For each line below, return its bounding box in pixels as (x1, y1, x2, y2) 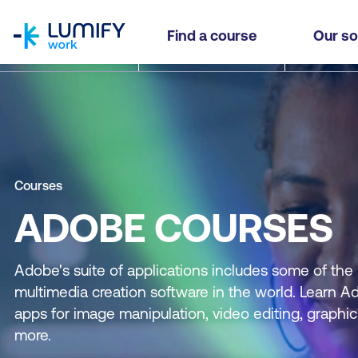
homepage (13, 2, 76, 17)
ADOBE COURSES (14, 205, 332, 251)
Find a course (167, 27, 257, 44)
